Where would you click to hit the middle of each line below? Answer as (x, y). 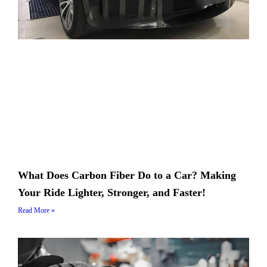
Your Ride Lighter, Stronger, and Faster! (112, 192)
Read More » (36, 210)
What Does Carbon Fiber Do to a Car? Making (127, 175)
